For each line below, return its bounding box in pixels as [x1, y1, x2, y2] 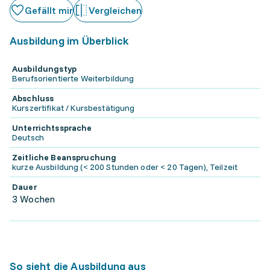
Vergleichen [89, 4, 142, 16]
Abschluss [12, 93, 54, 104]
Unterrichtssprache [12, 122, 92, 133]
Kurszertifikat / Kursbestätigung [12, 102, 135, 113]
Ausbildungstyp [12, 63, 77, 74]
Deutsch [12, 132, 44, 143]
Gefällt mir [25, 4, 73, 16]
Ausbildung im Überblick [10, 34, 130, 48]
